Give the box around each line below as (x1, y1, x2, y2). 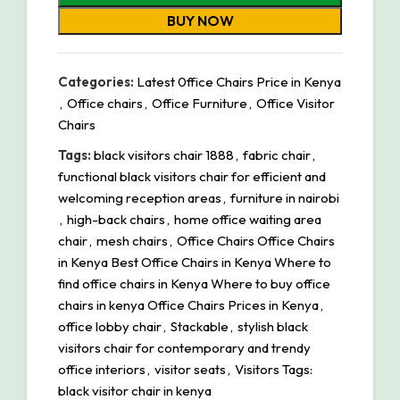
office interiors (58, 361, 146, 379)
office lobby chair (58, 318, 162, 336)
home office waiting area (174, 211, 321, 229)
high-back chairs (67, 211, 165, 229)
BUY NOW (166, 12, 234, 30)
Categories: (58, 73, 134, 91)
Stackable (171, 318, 229, 336)
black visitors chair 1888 (94, 146, 234, 164)
